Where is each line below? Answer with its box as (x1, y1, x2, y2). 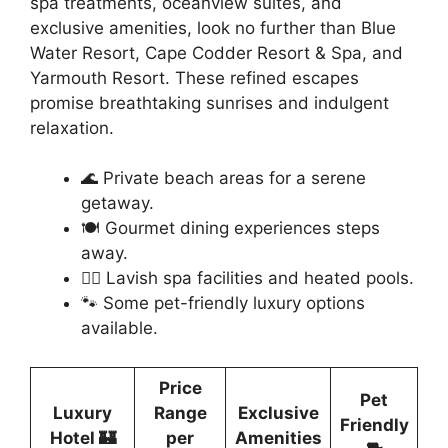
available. (81, 318, 158, 339)
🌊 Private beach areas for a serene (81, 168, 366, 189)
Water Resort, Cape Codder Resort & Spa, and (30, 42, 403, 63)
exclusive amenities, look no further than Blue (30, 17, 396, 38)
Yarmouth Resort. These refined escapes (30, 67, 359, 88)
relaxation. (30, 117, 114, 138)
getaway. (81, 193, 154, 214)
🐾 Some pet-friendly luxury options (81, 293, 365, 314)
